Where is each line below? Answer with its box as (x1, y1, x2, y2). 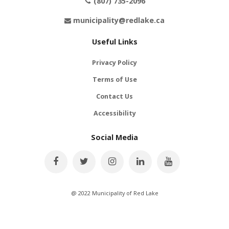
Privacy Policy (92, 58, 137, 67)
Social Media (91, 132, 138, 143)
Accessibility (93, 109, 136, 118)
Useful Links (91, 36, 138, 47)
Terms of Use (92, 75, 137, 84)
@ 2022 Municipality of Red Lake (71, 189, 158, 197)
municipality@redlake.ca (71, 15, 165, 25)
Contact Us (96, 92, 133, 101)
